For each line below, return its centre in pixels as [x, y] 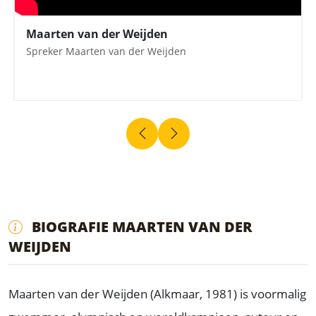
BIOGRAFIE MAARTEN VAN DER [140, 227]
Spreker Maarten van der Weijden [106, 51]
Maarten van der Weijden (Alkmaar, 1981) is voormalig [157, 294]
